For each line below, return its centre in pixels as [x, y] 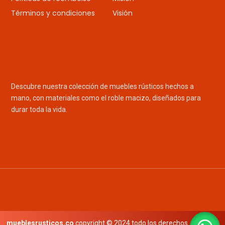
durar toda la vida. [39, 110]
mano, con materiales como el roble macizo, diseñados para [106, 98]
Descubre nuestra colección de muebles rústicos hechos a [103, 87]
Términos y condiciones [53, 13]
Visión [123, 13]
